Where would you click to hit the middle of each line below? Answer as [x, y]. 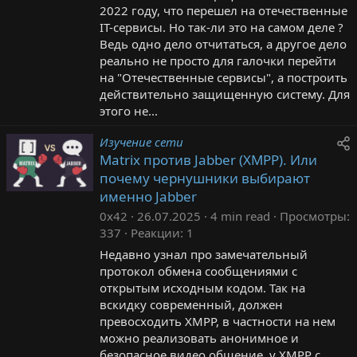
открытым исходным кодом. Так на [202, 287]
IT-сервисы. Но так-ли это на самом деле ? [222, 27]
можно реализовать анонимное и [199, 337]
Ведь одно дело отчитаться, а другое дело [223, 43]
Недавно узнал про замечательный [204, 254]
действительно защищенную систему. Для [225, 94]
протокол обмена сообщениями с [198, 271]
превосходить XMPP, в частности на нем [218, 321]
